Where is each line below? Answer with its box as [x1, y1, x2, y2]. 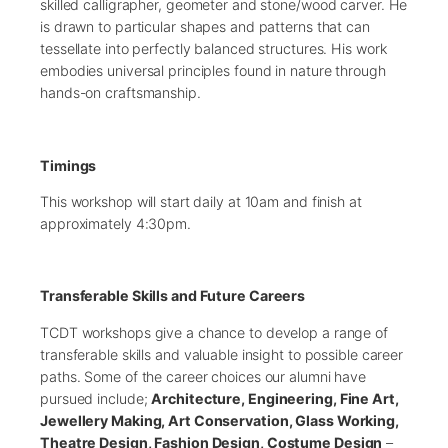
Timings [40, 156, 97, 174]
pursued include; [40, 389, 152, 407]
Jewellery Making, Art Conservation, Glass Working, [40, 411, 399, 429]
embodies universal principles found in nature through [40, 62, 386, 80]
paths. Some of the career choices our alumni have [40, 367, 367, 385]
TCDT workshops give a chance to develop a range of [40, 323, 388, 341]
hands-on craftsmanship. [40, 84, 201, 102]
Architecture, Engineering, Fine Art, [151, 389, 399, 407]
